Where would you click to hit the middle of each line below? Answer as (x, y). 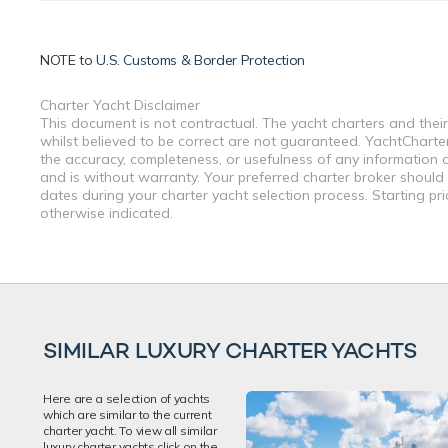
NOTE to (68, 60)
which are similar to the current (127, 415)
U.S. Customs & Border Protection (201, 60)
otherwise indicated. (106, 213)
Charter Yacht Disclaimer (120, 105)
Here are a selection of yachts (126, 399)
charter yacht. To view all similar (130, 431)
